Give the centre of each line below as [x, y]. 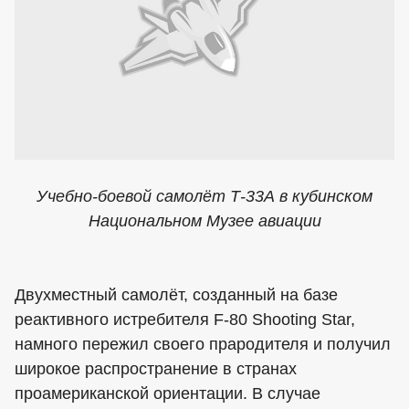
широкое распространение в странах [156, 369]
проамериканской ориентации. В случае [168, 393]
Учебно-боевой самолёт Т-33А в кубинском [204, 196]
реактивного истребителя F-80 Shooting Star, [185, 320]
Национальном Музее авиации [204, 221]
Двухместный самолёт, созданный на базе [176, 295]
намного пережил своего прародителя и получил [203, 344]
